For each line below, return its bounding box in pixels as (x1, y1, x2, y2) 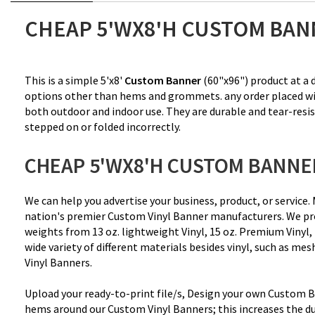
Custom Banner (124, 73, 201, 88)
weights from (25, 224, 92, 238)
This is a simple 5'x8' (25, 73, 124, 88)
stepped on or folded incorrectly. (25, 120, 181, 134)
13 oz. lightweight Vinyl (92, 224, 205, 238)
